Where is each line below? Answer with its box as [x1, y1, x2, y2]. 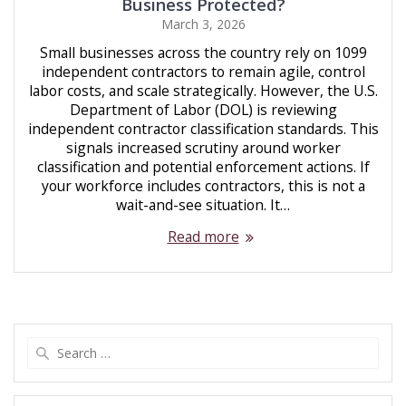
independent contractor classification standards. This [27, 119, 379, 140]
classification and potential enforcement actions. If [36, 157, 370, 178]
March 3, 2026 [160, 15, 246, 34]
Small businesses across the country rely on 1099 [39, 43, 367, 63]
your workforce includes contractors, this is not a [41, 176, 365, 197]
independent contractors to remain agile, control [41, 62, 365, 82]
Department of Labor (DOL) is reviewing [69, 100, 337, 121]
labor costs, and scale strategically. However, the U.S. [28, 81, 378, 101]
